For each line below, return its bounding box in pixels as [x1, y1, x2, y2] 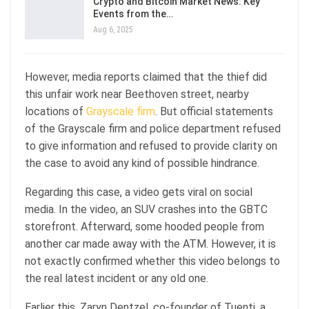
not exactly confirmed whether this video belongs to [25, 254, 280, 268]
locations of [25, 104, 86, 118]
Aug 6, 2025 [93, 24, 133, 34]
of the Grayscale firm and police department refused [25, 121, 281, 135]
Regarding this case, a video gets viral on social [25, 185, 252, 199]
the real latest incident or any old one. [25, 271, 211, 285]
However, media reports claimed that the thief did [25, 70, 267, 83]
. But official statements [155, 104, 273, 118]
